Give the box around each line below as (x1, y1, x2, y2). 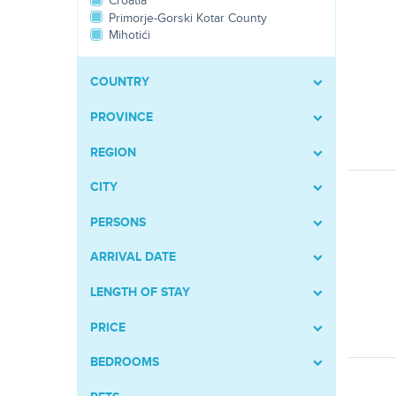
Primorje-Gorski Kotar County (109, 10, 267, 26)
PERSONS (90, 214, 146, 230)
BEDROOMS (90, 354, 159, 370)
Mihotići (109, 27, 150, 43)
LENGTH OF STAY (90, 284, 190, 300)
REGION (90, 144, 136, 160)
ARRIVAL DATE (90, 249, 176, 265)
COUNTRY (90, 74, 149, 90)
